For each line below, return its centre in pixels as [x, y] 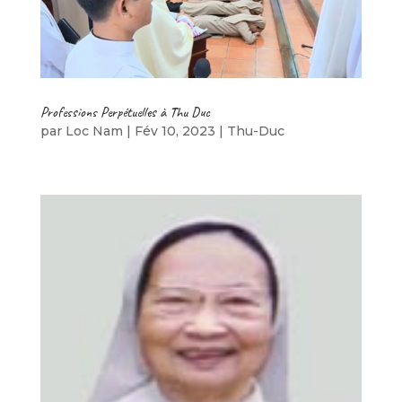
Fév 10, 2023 [175, 131]
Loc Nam [94, 131]
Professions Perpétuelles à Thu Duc [125, 113]
